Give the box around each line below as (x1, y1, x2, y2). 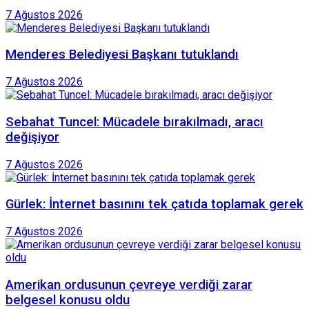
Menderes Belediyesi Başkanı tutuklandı (6, 47, 239, 63)
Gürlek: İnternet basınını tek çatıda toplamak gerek (6, 197, 303, 212)
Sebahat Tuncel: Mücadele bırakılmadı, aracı (6, 114, 263, 130)
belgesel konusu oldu (6, 292, 130, 308)
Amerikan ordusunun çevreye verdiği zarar (6, 277, 252, 292)
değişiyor (6, 129, 59, 145)
